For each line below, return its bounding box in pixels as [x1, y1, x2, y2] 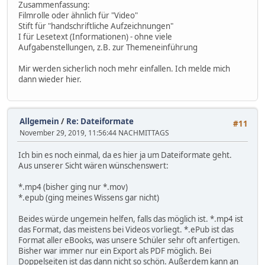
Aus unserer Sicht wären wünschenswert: [18, 160, 169, 171]
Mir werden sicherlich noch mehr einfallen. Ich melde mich [18, 63, 230, 75]
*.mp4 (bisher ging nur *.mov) [18, 181, 128, 192]
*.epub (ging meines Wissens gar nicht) [18, 192, 159, 203]
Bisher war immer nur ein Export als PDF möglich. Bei [18, 245, 211, 256]
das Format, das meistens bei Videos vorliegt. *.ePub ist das [18, 224, 234, 235]
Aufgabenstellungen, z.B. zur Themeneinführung [18, 42, 198, 53]
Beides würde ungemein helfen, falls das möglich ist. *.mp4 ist [18, 213, 243, 224]
